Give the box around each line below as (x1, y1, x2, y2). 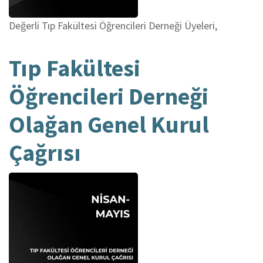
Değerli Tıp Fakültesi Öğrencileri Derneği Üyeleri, (9, 18, 217, 32)
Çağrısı (9, 137, 81, 167)
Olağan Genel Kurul (9, 109, 209, 139)
